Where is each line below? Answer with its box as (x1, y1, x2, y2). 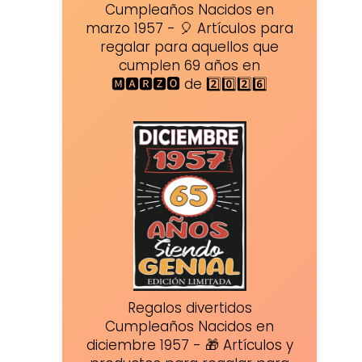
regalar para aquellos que (100, 37, 280, 57)
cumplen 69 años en (119, 56, 261, 76)
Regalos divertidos (127, 298, 252, 318)
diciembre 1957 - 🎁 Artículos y (86, 335, 293, 356)
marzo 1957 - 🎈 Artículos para (86, 19, 294, 39)
